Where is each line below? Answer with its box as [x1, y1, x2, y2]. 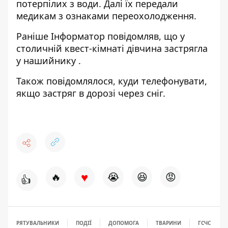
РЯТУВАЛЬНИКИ [16, 219, 59, 226]
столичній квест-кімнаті [16, 42, 124, 54]
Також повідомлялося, [16, 74, 116, 87]
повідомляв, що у [105, 30, 185, 42]
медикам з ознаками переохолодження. [16, 9, 196, 22]
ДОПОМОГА [108, 219, 139, 226]
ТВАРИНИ [156, 219, 181, 226]
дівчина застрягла [127, 42, 208, 54]
